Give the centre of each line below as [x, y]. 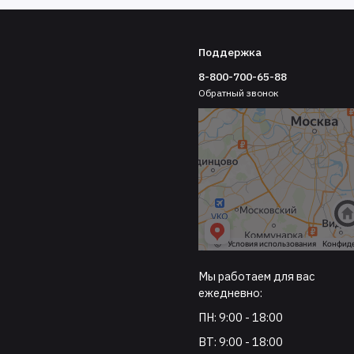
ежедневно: [231, 292]
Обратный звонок [239, 93]
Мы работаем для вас [257, 276]
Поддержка [230, 52]
